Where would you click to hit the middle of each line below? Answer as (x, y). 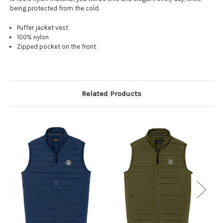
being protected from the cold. (55, 8)
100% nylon (33, 37)
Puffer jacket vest (43, 27)
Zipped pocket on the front (57, 46)
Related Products (111, 94)
